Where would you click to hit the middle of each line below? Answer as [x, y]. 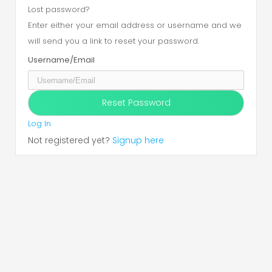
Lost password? [59, 9]
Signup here [138, 140]
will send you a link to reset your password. [114, 41]
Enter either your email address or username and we [135, 25]
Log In [39, 124]
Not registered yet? [70, 140]
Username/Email [61, 60]
